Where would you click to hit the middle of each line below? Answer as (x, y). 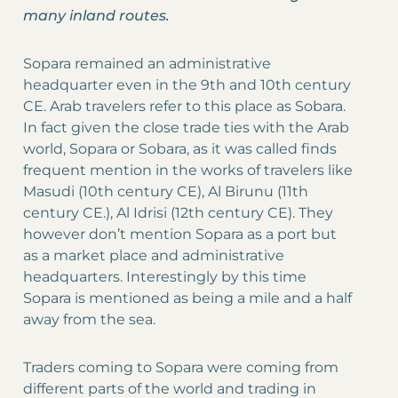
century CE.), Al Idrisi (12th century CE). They (178, 213)
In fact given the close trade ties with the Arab (186, 128)
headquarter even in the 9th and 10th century (187, 85)
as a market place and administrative (154, 256)
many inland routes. (96, 16)
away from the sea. (89, 320)
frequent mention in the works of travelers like (188, 171)
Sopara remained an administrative (147, 64)
